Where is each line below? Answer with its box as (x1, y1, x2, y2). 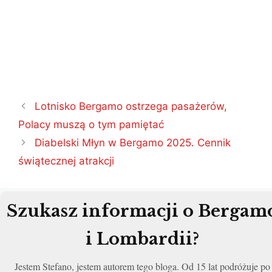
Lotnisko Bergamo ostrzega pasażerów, (35, 100, 228, 112)
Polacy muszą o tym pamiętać (18, 118, 164, 131)
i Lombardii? (85, 228, 199, 249)
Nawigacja (18, 97, 69, 110)
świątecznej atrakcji (18, 154, 114, 167)
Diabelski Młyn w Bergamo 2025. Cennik (35, 136, 231, 149)
